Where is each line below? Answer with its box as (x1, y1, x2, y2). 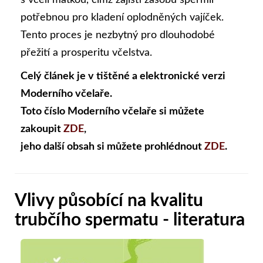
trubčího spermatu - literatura (15, 211, 245, 230)
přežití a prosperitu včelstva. (21, 48, 152, 59)
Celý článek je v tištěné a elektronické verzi (21, 71, 225, 82)
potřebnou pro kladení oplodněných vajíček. (21, 12, 224, 23)
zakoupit (21, 124, 63, 135)
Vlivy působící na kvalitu (15, 192, 203, 210)
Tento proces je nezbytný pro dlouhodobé (21, 30, 215, 41)
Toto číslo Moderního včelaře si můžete (21, 106, 204, 117)
